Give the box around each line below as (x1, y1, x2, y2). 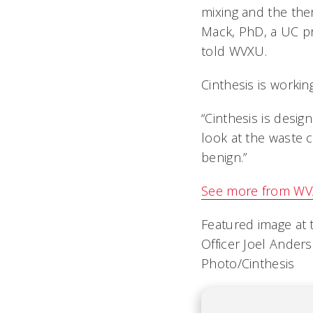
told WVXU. (201, 43, 268, 59)
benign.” (201, 149, 247, 166)
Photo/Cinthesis (201, 255, 295, 272)
